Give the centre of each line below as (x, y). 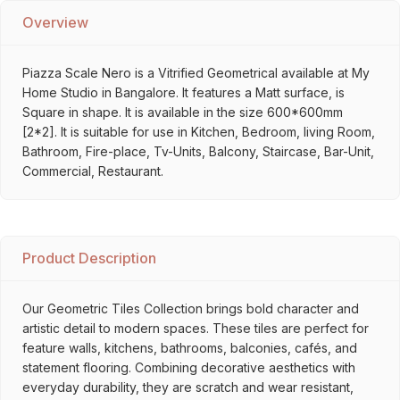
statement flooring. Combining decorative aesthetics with (189, 367)
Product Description (89, 258)
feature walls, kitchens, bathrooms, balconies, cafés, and (190, 348)
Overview (55, 22)
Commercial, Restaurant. (93, 171)
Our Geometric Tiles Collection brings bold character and (191, 308)
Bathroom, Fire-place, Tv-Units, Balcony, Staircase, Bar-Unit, (198, 151)
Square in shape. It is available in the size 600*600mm (183, 112)
